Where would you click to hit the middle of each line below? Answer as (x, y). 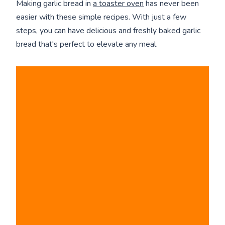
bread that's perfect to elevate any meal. (87, 44)
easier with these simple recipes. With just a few (101, 17)
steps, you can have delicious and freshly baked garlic (108, 30)
